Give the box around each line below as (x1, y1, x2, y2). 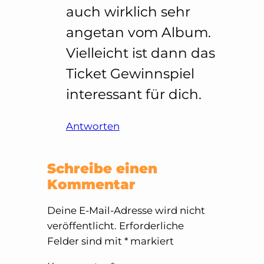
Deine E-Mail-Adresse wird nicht (47, 204, 205, 216)
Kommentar (47, 176, 136, 193)
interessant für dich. (65, 86, 202, 103)
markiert (127, 235, 174, 247)
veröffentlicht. (47, 219, 117, 232)
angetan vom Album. (65, 24, 211, 41)
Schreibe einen (47, 160, 157, 177)
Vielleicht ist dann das (65, 45, 215, 62)
